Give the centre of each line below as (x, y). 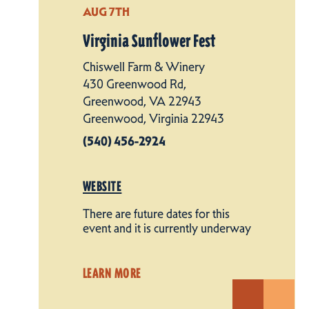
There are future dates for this (156, 213)
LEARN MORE (112, 273)
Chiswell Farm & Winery (144, 67)
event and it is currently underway (167, 228)
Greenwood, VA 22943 (142, 101)
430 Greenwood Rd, (134, 84)
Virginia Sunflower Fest (149, 41)
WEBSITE (102, 186)
